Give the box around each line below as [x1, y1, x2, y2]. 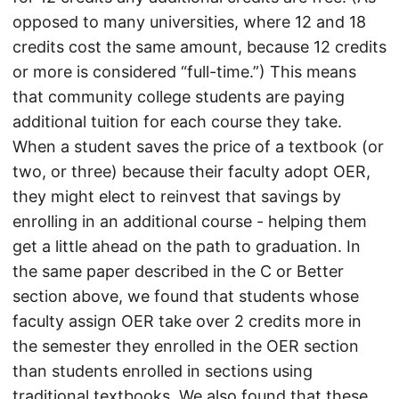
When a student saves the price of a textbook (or [12, 137, 384, 156]
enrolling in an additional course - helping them [12, 212, 367, 231]
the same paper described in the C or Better [12, 262, 344, 281]
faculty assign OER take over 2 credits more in [12, 312, 362, 330]
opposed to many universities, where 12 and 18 [12, 12, 366, 31]
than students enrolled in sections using [12, 362, 313, 380]
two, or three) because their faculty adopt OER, [12, 162, 370, 181]
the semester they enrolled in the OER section [12, 337, 359, 355]
